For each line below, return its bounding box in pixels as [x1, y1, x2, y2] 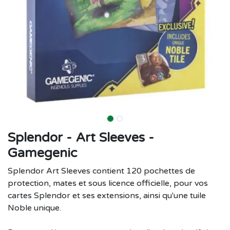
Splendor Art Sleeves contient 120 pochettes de [8, 165, 195, 176]
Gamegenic [8, 145, 77, 161]
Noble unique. [8, 202, 63, 213]
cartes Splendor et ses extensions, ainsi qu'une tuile [8, 190, 206, 201]
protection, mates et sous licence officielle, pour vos [8, 178, 208, 188]
